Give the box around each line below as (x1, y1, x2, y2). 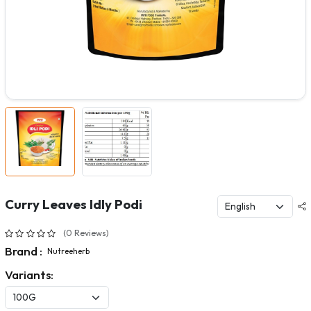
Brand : (4, 243, 42, 258)
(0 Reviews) (62, 228, 109, 239)
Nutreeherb (47, 246, 90, 257)
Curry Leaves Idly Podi (4, 196, 142, 213)
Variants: (4, 267, 53, 282)
